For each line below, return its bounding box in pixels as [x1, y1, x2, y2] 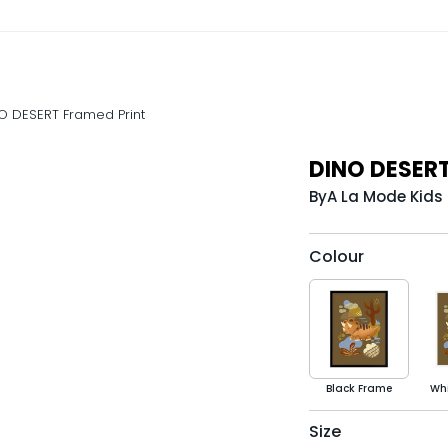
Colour [308, 245, 364, 268]
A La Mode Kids [326, 186, 443, 207]
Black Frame [325, 381, 392, 396]
